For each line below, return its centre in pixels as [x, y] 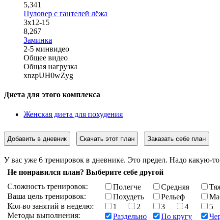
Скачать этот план [107, 138]
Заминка [38, 40]
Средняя [175, 187]
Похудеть [128, 196]
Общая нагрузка [51, 67]
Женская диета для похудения [73, 114]
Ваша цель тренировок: [47, 196]
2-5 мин [37, 49]
